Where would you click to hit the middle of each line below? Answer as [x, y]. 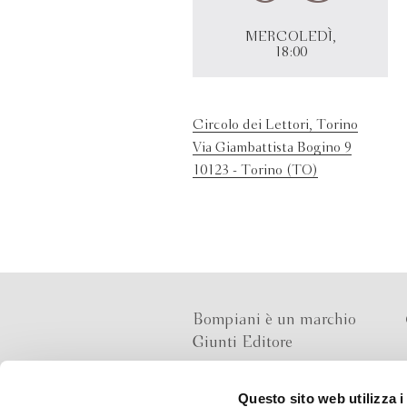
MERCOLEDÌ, [290, 37]
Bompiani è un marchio [274, 320]
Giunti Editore [243, 343]
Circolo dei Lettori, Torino [275, 125]
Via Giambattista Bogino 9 [272, 148]
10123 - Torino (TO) [255, 171]
